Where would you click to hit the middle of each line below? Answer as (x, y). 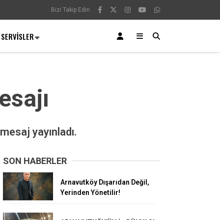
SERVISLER (17, 36)
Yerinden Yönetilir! (90, 192)
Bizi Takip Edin (70, 10)
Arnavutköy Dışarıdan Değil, (105, 182)
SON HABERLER (35, 161)
